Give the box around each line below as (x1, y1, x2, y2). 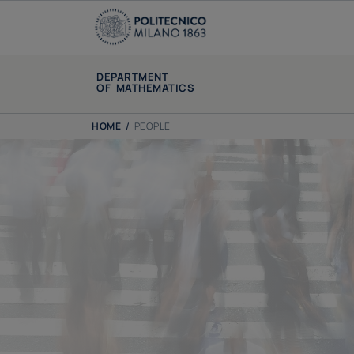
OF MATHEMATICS (96, 81, 195, 95)
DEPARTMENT (96, 70, 169, 84)
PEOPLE (134, 119, 171, 134)
